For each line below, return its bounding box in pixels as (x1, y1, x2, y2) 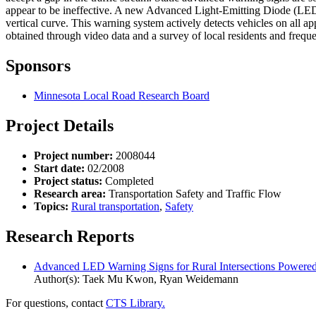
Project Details (6, 116, 114, 135)
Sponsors (6, 56, 71, 75)
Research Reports (6, 226, 134, 245)
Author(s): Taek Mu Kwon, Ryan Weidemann (34, 272, 238, 285)
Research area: (34, 187, 106, 200)
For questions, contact (6, 296, 106, 309)
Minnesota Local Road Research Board (34, 90, 209, 102)
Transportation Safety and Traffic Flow (106, 187, 281, 200)
